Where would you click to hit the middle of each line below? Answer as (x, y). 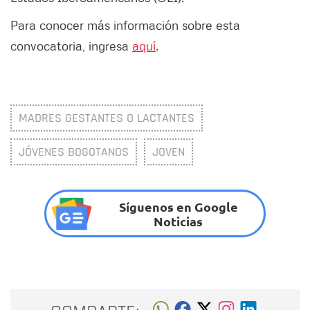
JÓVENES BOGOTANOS (74, 152)
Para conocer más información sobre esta (125, 25)
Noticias (179, 221)
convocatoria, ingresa (71, 46)
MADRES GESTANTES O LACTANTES (107, 118)
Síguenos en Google (178, 206)
